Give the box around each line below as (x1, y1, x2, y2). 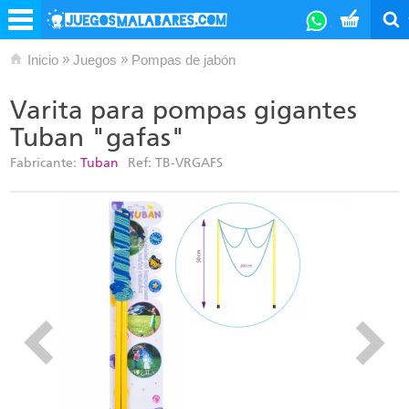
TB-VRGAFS (155, 155, 223, 171)
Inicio (27, 52, 58, 68)
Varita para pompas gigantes (10, 95, 357, 125)
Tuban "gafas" (10, 122, 185, 152)
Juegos (73, 52, 117, 68)
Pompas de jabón (131, 52, 236, 68)
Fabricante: (10, 155, 80, 171)
